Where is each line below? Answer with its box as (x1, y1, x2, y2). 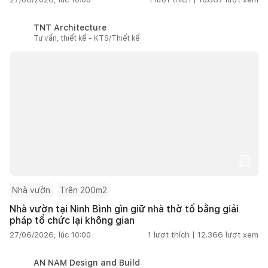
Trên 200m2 (60, 185, 107, 195)
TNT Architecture (33, 22, 106, 32)
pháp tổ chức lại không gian (10, 214, 135, 226)
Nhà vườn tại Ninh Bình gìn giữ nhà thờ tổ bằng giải (10, 203, 239, 215)
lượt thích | (154, 230, 195, 239)
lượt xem (226, 230, 258, 239)
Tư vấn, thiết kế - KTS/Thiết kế (33, 33, 140, 42)
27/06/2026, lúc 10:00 (10, 230, 91, 239)
